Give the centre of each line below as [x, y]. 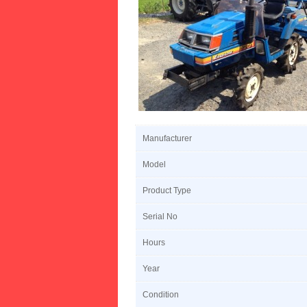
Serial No [160, 217]
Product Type [167, 191]
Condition [161, 295]
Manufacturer [167, 138]
